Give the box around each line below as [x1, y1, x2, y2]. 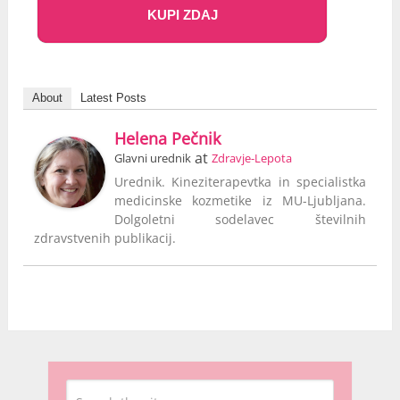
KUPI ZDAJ [146, 7, 218, 23]
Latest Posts [80, 91, 147, 105]
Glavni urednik [114, 150, 192, 167]
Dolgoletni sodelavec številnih [114, 211, 366, 229]
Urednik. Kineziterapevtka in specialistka [114, 173, 366, 191]
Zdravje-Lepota [212, 150, 293, 167]
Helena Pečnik [114, 128, 221, 150]
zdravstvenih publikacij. [34, 229, 177, 247]
